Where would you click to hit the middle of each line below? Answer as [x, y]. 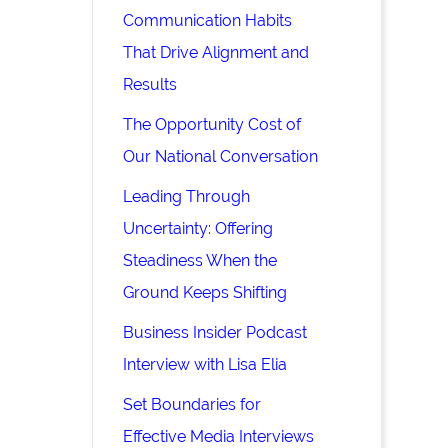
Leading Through [187, 197]
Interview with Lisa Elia [205, 365]
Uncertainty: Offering [198, 229]
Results [150, 85]
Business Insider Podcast [215, 333]
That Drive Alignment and [216, 53]
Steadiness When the [200, 261]
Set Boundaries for [192, 405]
